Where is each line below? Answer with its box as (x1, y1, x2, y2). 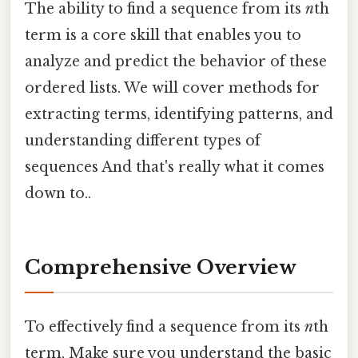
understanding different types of (25, 132, 261, 150)
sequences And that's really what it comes (25, 158, 324, 177)
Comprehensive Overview (25, 256, 296, 280)
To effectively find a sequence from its (25, 318, 304, 336)
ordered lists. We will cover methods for (25, 79, 320, 97)
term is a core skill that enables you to (25, 26, 301, 45)
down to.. (25, 185, 91, 203)
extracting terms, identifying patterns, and (25, 105, 333, 124)
